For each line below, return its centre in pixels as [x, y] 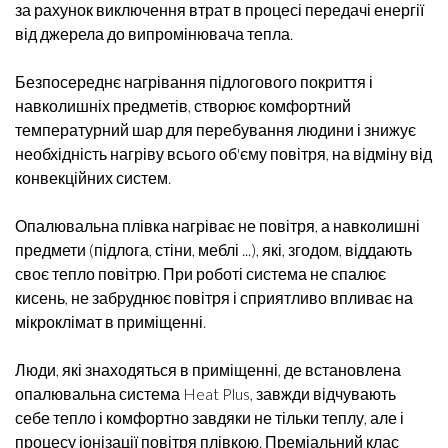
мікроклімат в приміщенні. [110, 321]
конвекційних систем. [93, 177]
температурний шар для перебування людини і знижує [215, 129]
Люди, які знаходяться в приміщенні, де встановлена [208, 369]
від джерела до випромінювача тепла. [154, 33]
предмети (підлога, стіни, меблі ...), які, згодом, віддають [213, 249]
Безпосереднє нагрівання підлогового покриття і [194, 81]
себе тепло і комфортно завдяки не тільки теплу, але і [209, 417]
